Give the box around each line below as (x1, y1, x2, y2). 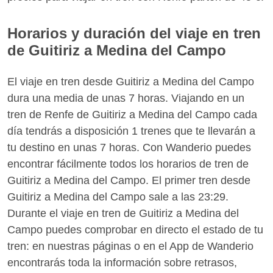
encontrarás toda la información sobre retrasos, (7, 256, 237, 269)
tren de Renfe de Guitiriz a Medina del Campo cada (7, 108, 257, 121)
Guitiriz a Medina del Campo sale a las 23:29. (7, 190, 229, 203)
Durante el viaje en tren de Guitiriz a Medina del (7, 207, 239, 219)
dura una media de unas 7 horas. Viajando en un (7, 91, 244, 104)
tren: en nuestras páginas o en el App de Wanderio (7, 239, 253, 252)
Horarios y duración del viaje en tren (7, 24, 261, 41)
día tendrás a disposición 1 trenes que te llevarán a (7, 124, 255, 137)
